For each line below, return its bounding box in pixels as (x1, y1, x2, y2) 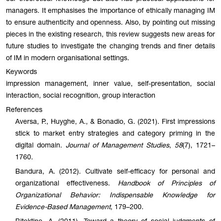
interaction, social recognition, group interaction (6, 93, 155, 100)
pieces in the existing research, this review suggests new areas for (6, 31, 215, 38)
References (6, 107, 42, 114)
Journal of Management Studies (65, 143, 170, 150)
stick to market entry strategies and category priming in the (15, 131, 215, 138)
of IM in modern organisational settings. (6, 55, 129, 62)
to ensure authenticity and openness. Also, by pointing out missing (6, 19, 215, 27)
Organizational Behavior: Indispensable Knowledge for (15, 192, 215, 199)
